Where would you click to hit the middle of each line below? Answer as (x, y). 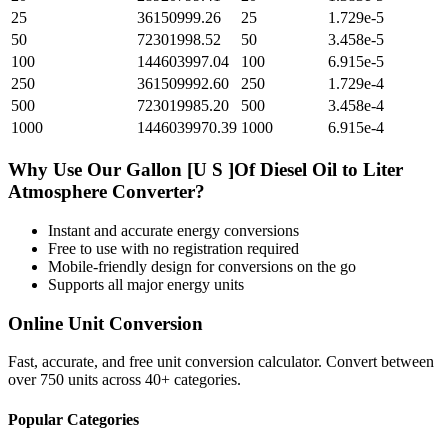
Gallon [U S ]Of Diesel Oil (231, 170)
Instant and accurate (112, 230)
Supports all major (107, 284)
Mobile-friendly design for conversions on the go (202, 266)
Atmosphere (57, 192)
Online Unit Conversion (105, 323)
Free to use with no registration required (173, 248)
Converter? (156, 192)
